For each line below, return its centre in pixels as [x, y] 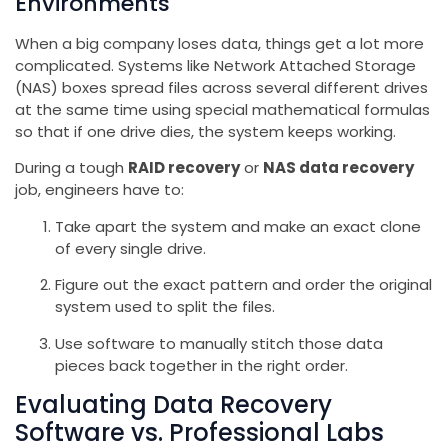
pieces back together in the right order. [201, 365]
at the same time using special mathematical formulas [222, 109]
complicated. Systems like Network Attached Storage [215, 65]
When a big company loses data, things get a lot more [219, 43]
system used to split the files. [165, 307]
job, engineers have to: [99, 190]
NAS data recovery [338, 168]
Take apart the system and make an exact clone [238, 226]
